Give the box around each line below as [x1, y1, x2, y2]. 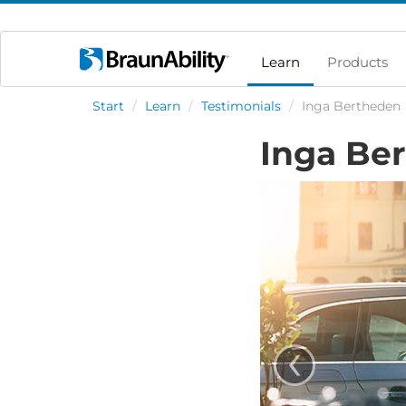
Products [327, 53, 388, 71]
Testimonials [201, 99, 281, 113]
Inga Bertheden [302, 99, 401, 113]
